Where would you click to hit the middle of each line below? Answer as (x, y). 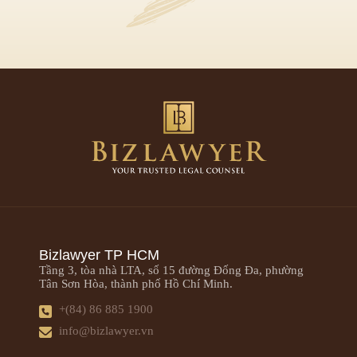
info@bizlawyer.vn (106, 331)
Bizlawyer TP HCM (99, 255)
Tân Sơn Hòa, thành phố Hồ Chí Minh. (136, 284)
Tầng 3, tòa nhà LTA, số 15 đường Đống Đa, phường (171, 270)
